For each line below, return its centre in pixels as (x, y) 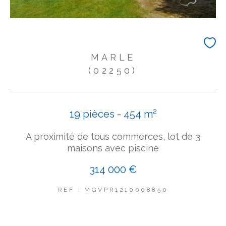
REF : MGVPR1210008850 (113, 189)
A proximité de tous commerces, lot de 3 (113, 136)
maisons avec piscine (113, 148)
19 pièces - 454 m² (113, 114)
